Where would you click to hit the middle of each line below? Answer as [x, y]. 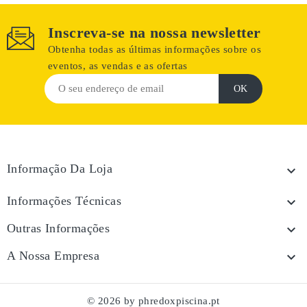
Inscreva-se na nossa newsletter [155, 33]
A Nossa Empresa [53, 256]
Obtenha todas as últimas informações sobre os [155, 49]
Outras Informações [59, 228]
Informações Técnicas [64, 201]
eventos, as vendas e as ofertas [118, 66]
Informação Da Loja [60, 169]
